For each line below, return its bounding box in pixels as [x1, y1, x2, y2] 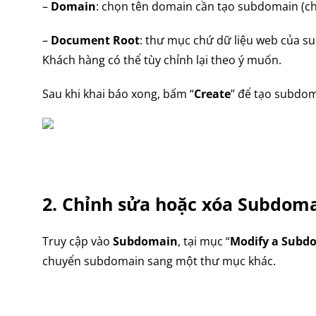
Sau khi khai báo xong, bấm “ [42, 86, 194, 102]
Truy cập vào [42, 233, 113, 249]
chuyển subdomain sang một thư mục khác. [42, 253, 276, 269]
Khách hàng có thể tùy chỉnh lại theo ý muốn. [42, 52, 281, 68]
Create [194, 86, 231, 102]
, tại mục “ [178, 233, 230, 249]
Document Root [51, 32, 140, 48]
